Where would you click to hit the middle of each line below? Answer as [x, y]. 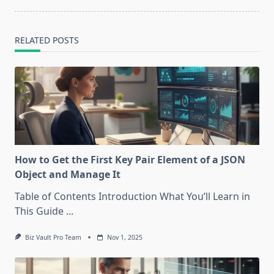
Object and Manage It [68, 175]
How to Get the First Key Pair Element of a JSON [130, 160]
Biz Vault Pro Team [53, 238]
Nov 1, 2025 [124, 238]
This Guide [39, 211]
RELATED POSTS [47, 40]
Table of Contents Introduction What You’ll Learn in [132, 197]
